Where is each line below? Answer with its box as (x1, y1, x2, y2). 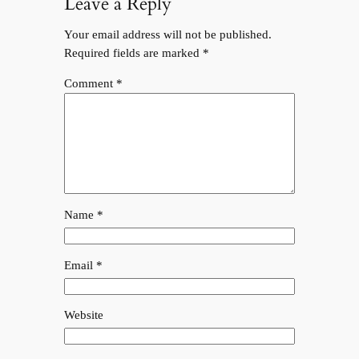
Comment (63, 77, 116, 91)
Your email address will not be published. (63, 28, 272, 42)
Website (63, 309, 103, 322)
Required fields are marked (63, 46, 203, 60)
